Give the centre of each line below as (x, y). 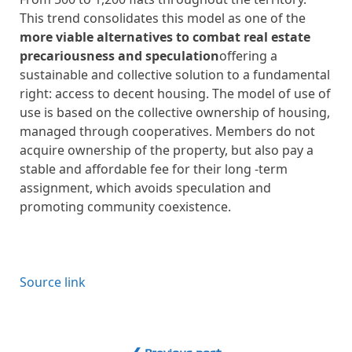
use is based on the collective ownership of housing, (175, 112)
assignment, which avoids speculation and (145, 188)
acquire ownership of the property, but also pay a (167, 150)
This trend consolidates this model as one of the (163, 18)
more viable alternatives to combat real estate (165, 37)
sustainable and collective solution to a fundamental (175, 75)
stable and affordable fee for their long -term (154, 169)
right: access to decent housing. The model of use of (175, 93)
